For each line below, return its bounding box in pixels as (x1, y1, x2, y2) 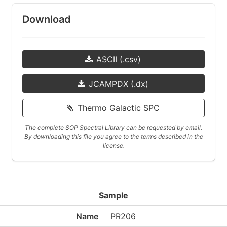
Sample (99, 190, 128, 200)
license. (102, 142, 125, 149)
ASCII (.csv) (96, 54, 141, 64)
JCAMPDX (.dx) (89, 79, 148, 89)
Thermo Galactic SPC (78, 103, 160, 113)
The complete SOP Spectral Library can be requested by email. (25, 124, 202, 131)
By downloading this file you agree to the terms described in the (24, 133, 203, 140)
